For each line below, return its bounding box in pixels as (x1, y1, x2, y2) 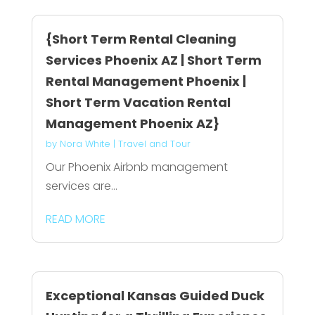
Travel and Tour (117, 136, 191, 150)
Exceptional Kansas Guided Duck (45, 287, 264, 305)
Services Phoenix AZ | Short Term (45, 51, 262, 69)
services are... (45, 177, 117, 194)
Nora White (59, 136, 110, 150)
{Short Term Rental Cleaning (45, 30, 236, 48)
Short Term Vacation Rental (45, 93, 231, 111)
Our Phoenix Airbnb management (45, 158, 228, 175)
